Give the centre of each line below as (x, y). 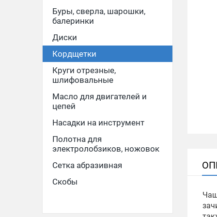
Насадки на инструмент (98, 123)
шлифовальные (83, 80)
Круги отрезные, (84, 70)
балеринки (73, 21)
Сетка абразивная (87, 165)
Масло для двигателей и (100, 96)
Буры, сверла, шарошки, (99, 11)
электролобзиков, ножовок (106, 149)
